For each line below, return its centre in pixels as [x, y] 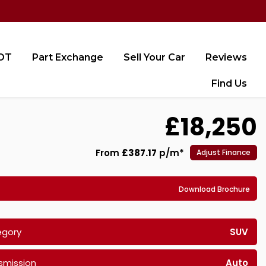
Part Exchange [68, 57]
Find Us [229, 83]
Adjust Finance [224, 152]
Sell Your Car [154, 57]
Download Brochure [214, 189]
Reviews [226, 57]
